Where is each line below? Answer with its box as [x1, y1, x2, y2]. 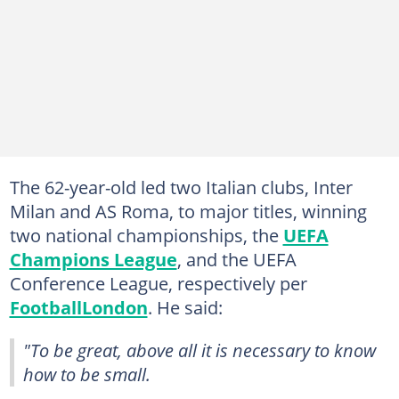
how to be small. [23, 361, 151, 387]
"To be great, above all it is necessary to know [23, 337, 376, 362]
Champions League [9, 246, 177, 272]
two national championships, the [9, 222, 283, 248]
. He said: [147, 294, 223, 320]
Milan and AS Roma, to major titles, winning [9, 198, 367, 224]
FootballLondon [9, 294, 148, 320]
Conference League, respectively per [9, 270, 307, 296]
